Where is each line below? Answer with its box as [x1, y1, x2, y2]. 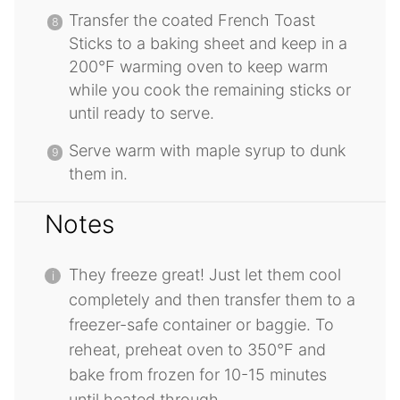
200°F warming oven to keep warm [69, 57, 328, 77]
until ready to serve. [69, 104, 214, 123]
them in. [69, 164, 128, 184]
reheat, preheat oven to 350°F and [69, 340, 326, 360]
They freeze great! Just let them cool [69, 265, 341, 285]
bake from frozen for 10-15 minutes [69, 365, 327, 385]
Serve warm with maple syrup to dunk [69, 141, 346, 161]
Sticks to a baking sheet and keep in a [69, 34, 347, 54]
